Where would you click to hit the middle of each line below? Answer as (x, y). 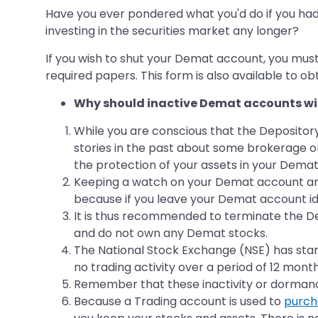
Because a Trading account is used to (179, 301)
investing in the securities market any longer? (172, 31)
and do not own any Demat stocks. (171, 233)
